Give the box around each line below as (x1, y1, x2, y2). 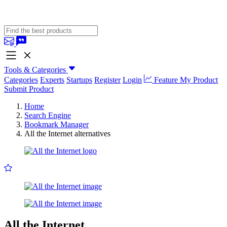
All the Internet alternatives (24, 129, 110, 138)
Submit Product (4, 85, 54, 93)
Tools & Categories (4, 65, 66, 74)
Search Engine (24, 111, 71, 120)
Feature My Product (152, 75, 218, 84)
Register (94, 75, 121, 84)
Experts (40, 75, 64, 84)
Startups (66, 75, 92, 84)
